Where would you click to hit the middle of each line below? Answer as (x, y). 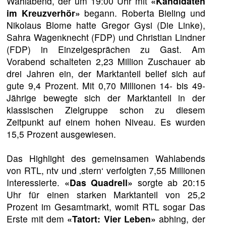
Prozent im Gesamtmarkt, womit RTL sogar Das (106, 206)
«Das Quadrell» (99, 182)
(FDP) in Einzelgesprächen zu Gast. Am (106, 49)
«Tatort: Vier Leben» (112, 218)
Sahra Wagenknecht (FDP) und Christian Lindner (106, 37)
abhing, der (181, 218)
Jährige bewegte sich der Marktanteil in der (106, 97)
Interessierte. (36, 182)
